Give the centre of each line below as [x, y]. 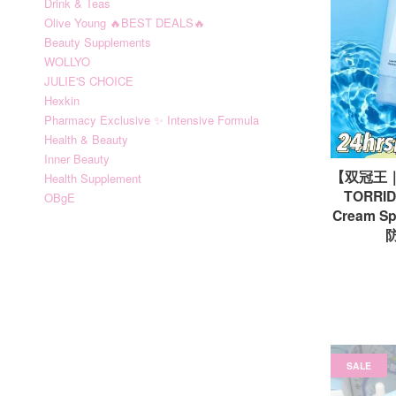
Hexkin [62, 100]
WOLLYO [67, 61]
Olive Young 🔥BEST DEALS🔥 [125, 23]
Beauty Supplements [98, 42]
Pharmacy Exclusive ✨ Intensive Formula [152, 120]
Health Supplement [93, 178]
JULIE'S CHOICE [89, 81]
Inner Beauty [77, 159]
